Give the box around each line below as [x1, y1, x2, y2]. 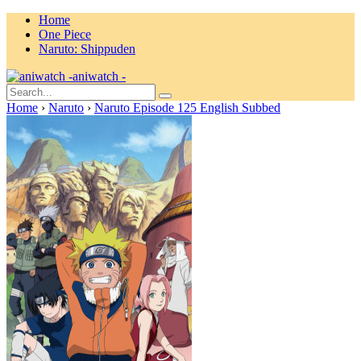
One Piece [39, 27, 91, 41]
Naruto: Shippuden [39, 42, 135, 56]
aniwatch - [73, 69, 126, 83]
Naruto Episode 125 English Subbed [94, 101, 280, 114]
